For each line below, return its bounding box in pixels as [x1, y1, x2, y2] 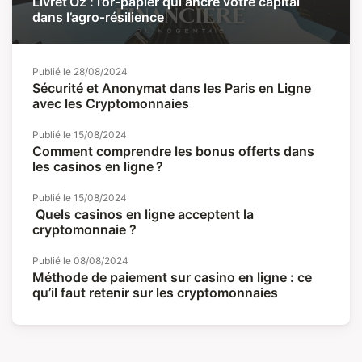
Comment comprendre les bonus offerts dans [32, 143, 314, 160]
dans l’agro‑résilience [32, 9, 164, 26]
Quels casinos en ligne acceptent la [32, 206, 254, 223]
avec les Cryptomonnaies [32, 95, 189, 112]
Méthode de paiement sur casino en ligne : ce [32, 269, 312, 286]
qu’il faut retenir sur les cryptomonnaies [32, 284, 278, 301]
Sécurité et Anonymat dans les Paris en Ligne [32, 80, 311, 97]
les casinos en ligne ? [32, 158, 163, 175]
